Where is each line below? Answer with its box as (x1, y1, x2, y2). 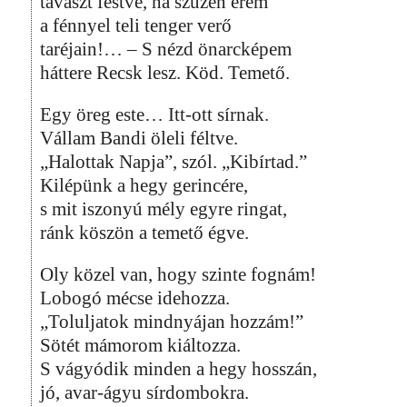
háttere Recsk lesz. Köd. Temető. (40, 61, 290, 84)
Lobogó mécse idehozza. (40, 286, 230, 309)
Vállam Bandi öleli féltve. (40, 126, 238, 149)
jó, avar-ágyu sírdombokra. (40, 381, 249, 403)
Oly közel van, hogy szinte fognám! (40, 263, 316, 285)
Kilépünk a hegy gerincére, (40, 174, 248, 196)
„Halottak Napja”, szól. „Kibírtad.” (40, 150, 307, 173)
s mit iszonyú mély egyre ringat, (40, 197, 287, 220)
